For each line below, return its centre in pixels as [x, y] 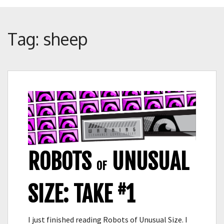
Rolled [150, 6]
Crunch [129, 6]
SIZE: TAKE [73, 194]
